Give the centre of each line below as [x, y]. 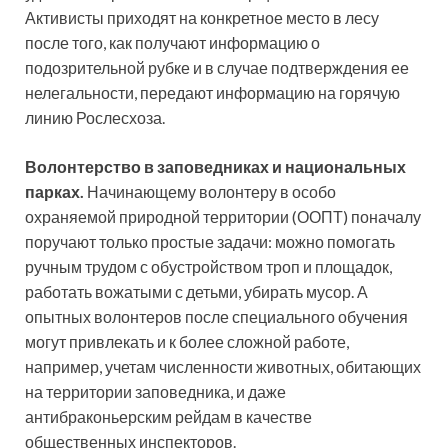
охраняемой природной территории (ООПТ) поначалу [223, 216]
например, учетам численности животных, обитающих [223, 366]
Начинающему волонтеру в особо [211, 191]
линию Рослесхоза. [95, 117]
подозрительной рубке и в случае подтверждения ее [217, 67]
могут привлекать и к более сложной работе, [187, 341]
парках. [56, 191]
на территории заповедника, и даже [155, 391]
